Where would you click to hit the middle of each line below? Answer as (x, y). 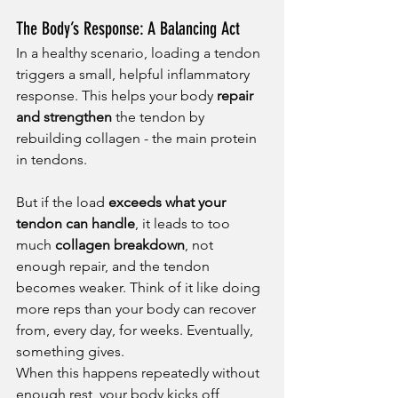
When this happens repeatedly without (139, 373)
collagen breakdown (120, 245)
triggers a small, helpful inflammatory (135, 75)
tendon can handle (76, 224)
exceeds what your (169, 203)
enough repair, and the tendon (115, 267)
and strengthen (64, 117)
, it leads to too (184, 224)
